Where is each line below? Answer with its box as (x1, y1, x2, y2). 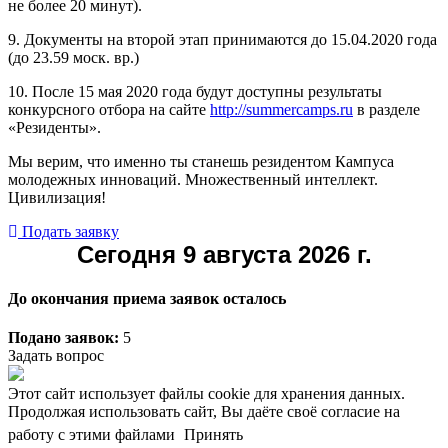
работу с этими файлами (8, 426, 179, 444)
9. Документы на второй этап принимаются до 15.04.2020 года (8, 30, 437, 48)
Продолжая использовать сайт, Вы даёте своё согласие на (8, 403, 400, 421)
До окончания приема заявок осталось (8, 289, 286, 307)
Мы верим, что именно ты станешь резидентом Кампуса (8, 152, 394, 170)
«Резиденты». (8, 118, 101, 136)
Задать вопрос (8, 347, 104, 365)
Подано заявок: (8, 329, 119, 347)
